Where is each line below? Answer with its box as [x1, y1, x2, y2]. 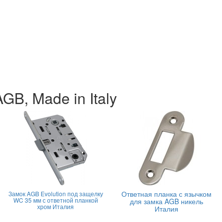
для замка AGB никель [130, 196, 203, 206]
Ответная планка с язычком [121, 189, 212, 199]
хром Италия [37, 202, 74, 211]
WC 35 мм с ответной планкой [13, 196, 98, 204]
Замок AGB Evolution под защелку [8, 189, 103, 198]
